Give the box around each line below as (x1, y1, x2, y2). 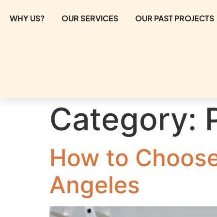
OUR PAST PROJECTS (135, 13, 214, 23)
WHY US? (10, 13, 45, 23)
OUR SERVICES (62, 13, 118, 23)
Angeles (49, 170, 140, 199)
